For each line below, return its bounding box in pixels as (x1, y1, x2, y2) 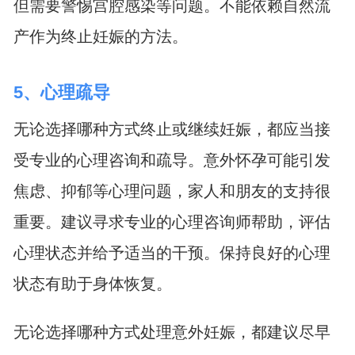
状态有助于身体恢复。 (13, 274, 172, 292)
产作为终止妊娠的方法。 (13, 28, 188, 46)
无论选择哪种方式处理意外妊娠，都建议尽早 (13, 323, 330, 341)
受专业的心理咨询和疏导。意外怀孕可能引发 (13, 151, 330, 169)
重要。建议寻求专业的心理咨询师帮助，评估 (13, 212, 330, 231)
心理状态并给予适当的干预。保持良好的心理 (13, 243, 330, 261)
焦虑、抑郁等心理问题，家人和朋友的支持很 (13, 181, 330, 200)
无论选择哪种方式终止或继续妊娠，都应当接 (13, 120, 330, 138)
